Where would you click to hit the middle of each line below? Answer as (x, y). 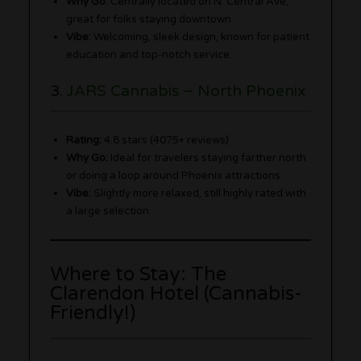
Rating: (84, 141)
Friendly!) (93, 313)
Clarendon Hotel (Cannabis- (176, 294)
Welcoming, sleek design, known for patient (201, 37)
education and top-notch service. (149, 54)
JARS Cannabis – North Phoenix (187, 90)
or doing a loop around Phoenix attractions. (175, 176)
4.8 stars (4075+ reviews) (166, 141)
